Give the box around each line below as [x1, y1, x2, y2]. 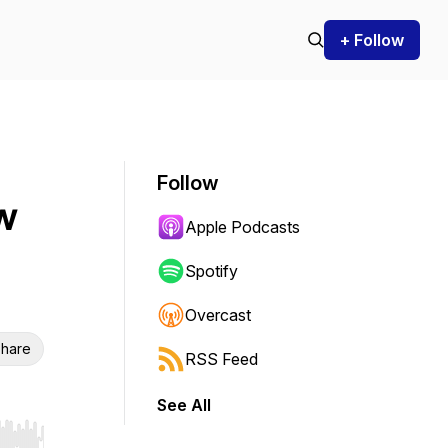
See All [157, 395, 211, 415]
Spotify [185, 261, 238, 281]
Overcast [185, 305, 251, 325]
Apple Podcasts [185, 217, 300, 237]
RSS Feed [185, 349, 258, 369]
